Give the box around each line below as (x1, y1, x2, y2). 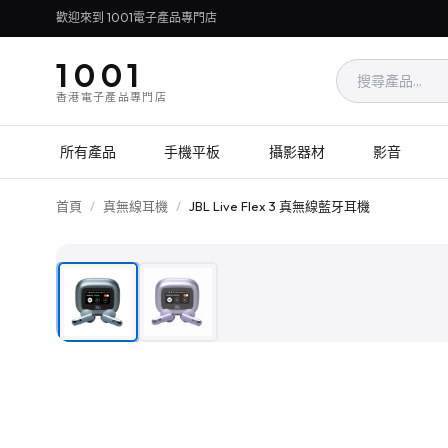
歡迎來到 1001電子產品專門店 (56, 10, 217, 25)
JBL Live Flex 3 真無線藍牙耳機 (189, 198, 370, 214)
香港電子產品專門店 (56, 90, 167, 104)
